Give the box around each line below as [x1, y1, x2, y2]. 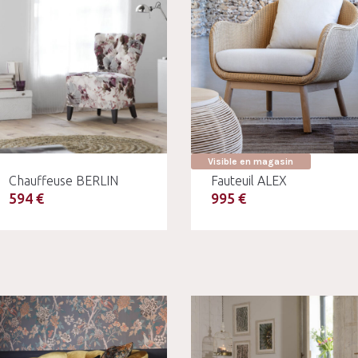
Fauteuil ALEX [210, 173, 287, 189]
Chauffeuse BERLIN [9, 173, 119, 189]
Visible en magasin [208, 156, 294, 168]
